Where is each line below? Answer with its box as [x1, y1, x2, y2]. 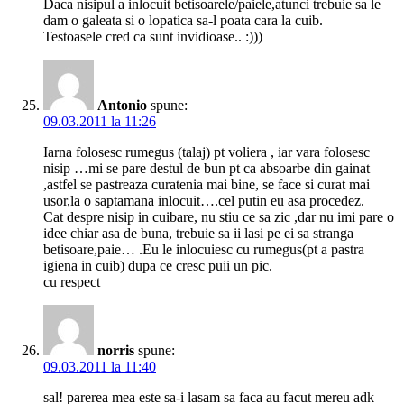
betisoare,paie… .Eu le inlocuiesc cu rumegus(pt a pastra [43, 242, 364, 258]
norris [97, 343, 134, 359]
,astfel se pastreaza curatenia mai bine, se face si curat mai [43, 177, 370, 193]
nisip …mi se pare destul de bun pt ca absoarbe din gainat [43, 161, 370, 177]
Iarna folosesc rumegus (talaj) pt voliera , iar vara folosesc [43, 144, 370, 161]
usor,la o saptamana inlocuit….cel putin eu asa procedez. [43, 193, 364, 209]
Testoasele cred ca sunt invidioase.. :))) [43, 29, 262, 45]
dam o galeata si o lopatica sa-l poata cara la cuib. [43, 13, 323, 29]
